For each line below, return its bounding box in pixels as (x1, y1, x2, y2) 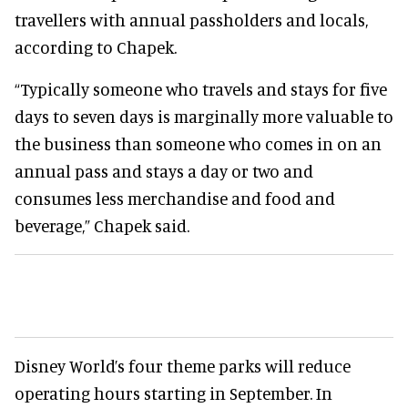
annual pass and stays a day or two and (15, 159, 313, 181)
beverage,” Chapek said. (15, 214, 189, 236)
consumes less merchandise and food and (15, 187, 335, 209)
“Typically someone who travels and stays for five (15, 77, 387, 99)
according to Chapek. (15, 36, 177, 57)
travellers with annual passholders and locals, (15, 8, 368, 30)
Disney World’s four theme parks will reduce (15, 354, 351, 376)
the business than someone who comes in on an (15, 132, 382, 154)
